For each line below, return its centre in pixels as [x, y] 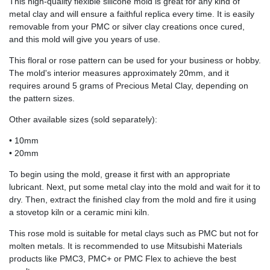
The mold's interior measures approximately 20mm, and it [119, 73]
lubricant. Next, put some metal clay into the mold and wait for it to [135, 187]
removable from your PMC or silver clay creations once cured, [127, 27]
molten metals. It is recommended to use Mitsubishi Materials [126, 246]
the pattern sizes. [42, 99]
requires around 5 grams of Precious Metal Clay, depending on [129, 86]
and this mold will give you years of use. [85, 39]
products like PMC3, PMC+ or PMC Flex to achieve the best [123, 259]
